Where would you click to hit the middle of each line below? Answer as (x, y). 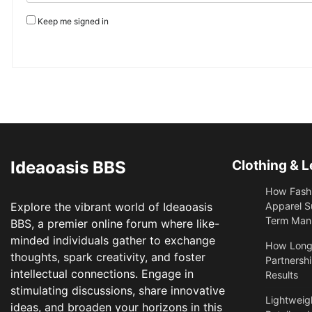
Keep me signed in (73, 21)
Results (281, 275)
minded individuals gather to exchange (113, 241)
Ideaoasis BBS (68, 168)
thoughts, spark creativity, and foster (108, 257)
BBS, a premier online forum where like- (115, 224)
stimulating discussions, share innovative (118, 291)
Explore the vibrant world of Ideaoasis (111, 207)
